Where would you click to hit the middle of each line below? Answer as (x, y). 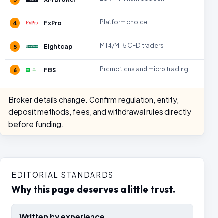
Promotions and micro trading (144, 69)
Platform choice (124, 22)
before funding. (36, 124)
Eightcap (58, 46)
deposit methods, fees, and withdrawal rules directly (100, 112)
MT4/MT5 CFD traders (132, 45)
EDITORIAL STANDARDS (63, 174)
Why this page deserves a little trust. (93, 189)
